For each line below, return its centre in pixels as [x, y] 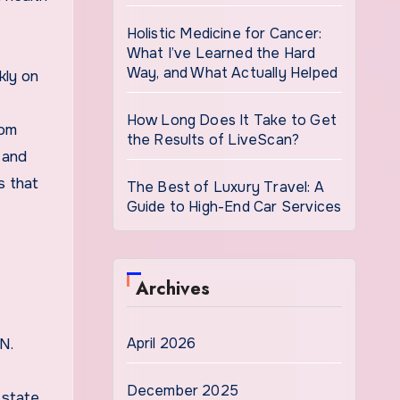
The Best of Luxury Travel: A [225, 187]
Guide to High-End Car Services [234, 207]
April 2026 [161, 343]
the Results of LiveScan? [213, 140]
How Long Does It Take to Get [232, 120]
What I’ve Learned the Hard [221, 53]
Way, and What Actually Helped [232, 73]
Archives [172, 289]
